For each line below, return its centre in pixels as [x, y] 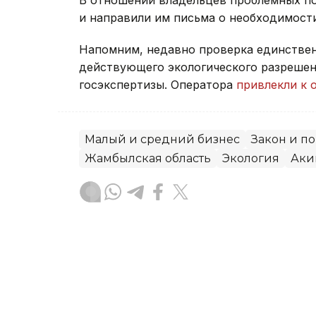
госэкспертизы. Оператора [158, 84]
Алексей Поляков [178, 256]
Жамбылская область [148, 158]
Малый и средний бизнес [162, 139]
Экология [251, 158]
